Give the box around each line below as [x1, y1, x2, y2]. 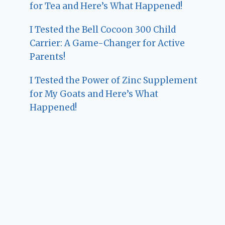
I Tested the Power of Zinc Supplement [30, 74, 198, 86]
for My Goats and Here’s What [30, 88, 159, 99]
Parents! [30, 51, 66, 62]
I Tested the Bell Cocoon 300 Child [30, 24, 176, 35]
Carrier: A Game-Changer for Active [30, 37, 185, 49]
